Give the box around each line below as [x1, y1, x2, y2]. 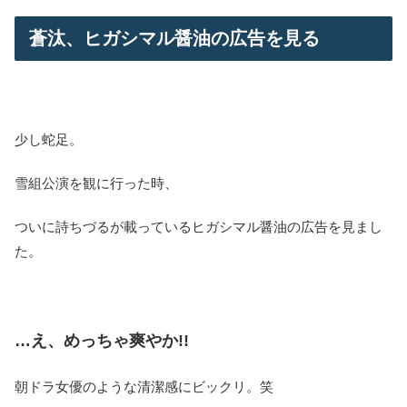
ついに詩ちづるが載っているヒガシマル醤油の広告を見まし [15, 218, 382, 234]
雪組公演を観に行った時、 [15, 174, 178, 191]
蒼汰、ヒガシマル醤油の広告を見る [29, 27, 320, 48]
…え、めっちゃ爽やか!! [15, 331, 189, 350]
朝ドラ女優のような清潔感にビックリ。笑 [15, 378, 273, 394]
